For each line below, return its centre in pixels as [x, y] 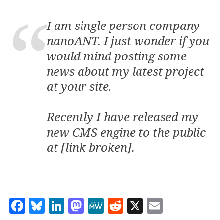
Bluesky [74, 204]
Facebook [61, 204]
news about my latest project [125, 71]
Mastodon [122, 204]
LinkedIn [99, 204]
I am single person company [123, 25]
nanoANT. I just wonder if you [128, 40]
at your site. [79, 86]
